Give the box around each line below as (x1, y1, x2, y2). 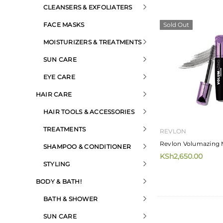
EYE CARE (43, 73, 75, 81)
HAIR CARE (36, 91, 72, 98)
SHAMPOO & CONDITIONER (43, 143, 131, 150)
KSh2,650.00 (160, 152, 203, 161)
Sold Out (163, 21, 189, 28)
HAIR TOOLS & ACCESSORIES (43, 108, 134, 115)
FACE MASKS (43, 21, 85, 28)
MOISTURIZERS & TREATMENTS (43, 38, 141, 46)
